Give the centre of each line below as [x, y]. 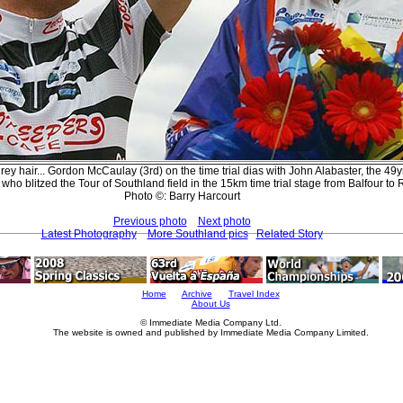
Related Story [289, 233]
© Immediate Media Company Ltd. [210, 322]
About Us [210, 304]
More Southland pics [197, 233]
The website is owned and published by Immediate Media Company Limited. [210, 332]
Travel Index [254, 294]
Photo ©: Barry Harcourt [182, 196]
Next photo [224, 221]
